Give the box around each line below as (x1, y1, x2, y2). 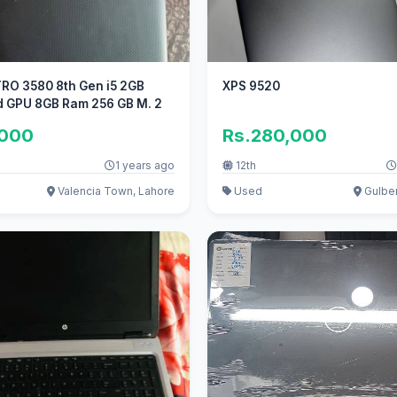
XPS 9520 (222, 79, 281, 94)
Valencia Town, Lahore (54, 183, 175, 198)
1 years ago (114, 159, 175, 173)
